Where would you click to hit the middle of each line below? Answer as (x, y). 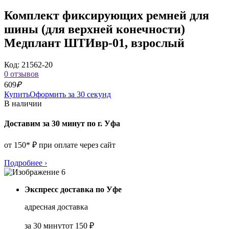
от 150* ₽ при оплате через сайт (60, 145)
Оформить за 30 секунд (70, 94)
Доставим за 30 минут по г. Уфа (62, 124)
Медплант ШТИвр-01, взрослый (94, 43)
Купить (17, 94)
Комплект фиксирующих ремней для (107, 15)
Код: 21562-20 (28, 64)
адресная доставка (56, 207)
